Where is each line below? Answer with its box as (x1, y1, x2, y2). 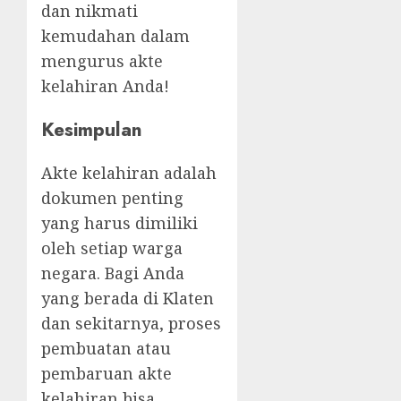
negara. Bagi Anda (41, 262, 184, 285)
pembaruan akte (41, 363, 172, 385)
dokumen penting (41, 187, 183, 209)
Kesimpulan (41, 115, 142, 144)
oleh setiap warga (41, 237, 183, 260)
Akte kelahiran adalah (41, 162, 217, 184)
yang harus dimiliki (41, 212, 198, 235)
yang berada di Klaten (41, 287, 214, 310)
